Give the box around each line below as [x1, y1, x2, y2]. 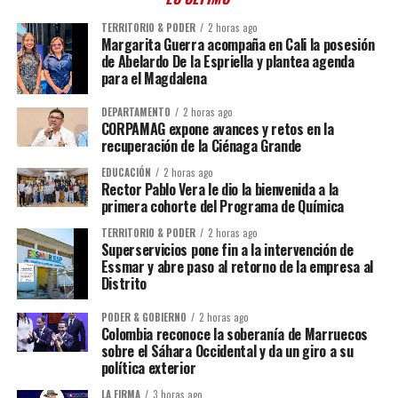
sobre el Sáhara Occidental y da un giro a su [100, 339, 354, 362]
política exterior [100, 356, 196, 378]
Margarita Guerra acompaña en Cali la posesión [100, 34, 375, 55]
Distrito [100, 272, 147, 294]
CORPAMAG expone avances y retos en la [100, 117, 334, 139]
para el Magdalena [100, 68, 207, 89]
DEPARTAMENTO [100, 104, 171, 119]
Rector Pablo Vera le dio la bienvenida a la [100, 178, 338, 200]
